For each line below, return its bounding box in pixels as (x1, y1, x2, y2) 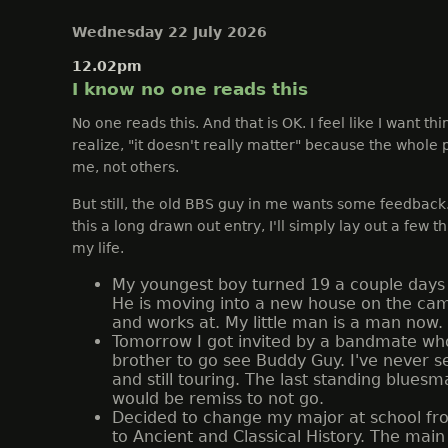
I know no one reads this (72, 79, 308, 99)
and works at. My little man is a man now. (112, 313, 443, 332)
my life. (72, 240, 124, 256)
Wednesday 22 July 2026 (72, 24, 267, 40)
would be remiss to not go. (112, 389, 324, 408)
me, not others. (72, 159, 179, 175)
